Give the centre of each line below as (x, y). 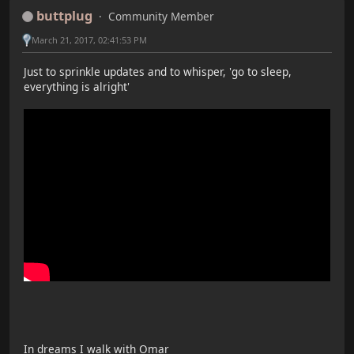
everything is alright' (77, 87)
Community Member (161, 16)
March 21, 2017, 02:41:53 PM (89, 40)
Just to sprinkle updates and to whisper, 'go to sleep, (158, 72)
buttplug (64, 15)
